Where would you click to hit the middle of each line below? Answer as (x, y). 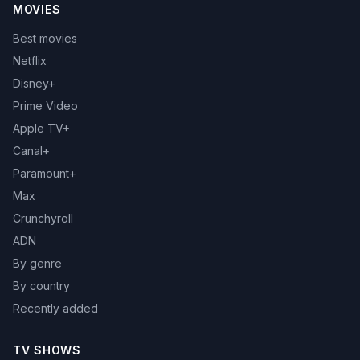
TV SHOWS (47, 350)
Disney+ (34, 84)
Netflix (30, 61)
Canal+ (31, 151)
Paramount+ (45, 174)
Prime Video (45, 106)
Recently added (55, 309)
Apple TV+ (41, 129)
